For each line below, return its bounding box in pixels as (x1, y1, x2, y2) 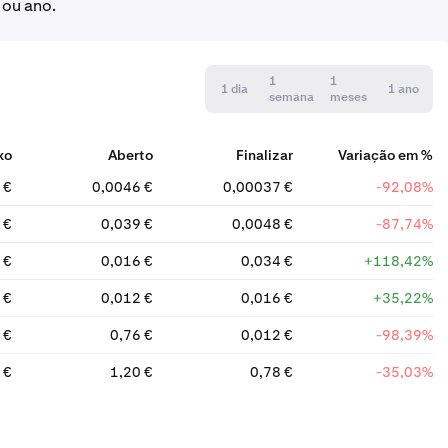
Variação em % (337, 146, 433, 164)
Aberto (107, 146, 153, 164)
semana (269, 89, 315, 105)
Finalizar (235, 146, 293, 164)
